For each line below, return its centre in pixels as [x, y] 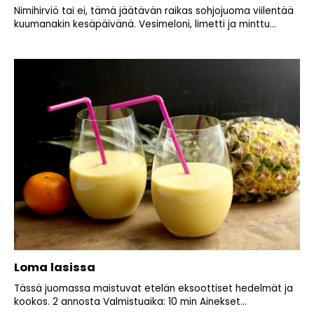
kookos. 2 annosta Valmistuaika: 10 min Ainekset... [130, 301]
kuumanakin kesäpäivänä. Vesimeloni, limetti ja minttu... [145, 25]
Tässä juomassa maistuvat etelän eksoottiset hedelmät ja [153, 288]
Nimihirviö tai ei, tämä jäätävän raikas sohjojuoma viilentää [154, 11]
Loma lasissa [55, 267]
